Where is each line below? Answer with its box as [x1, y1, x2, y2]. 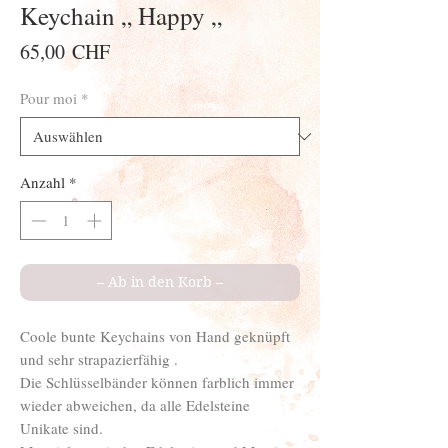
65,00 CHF [20, 38, 110, 66]
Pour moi [20, 88, 77, 109]
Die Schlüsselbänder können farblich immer [20, 371, 294, 392]
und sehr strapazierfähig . [20, 348, 178, 369]
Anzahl [20, 172, 65, 193]
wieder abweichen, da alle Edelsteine [20, 394, 250, 415]
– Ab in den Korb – [97, 272, 223, 291]
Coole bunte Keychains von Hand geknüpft [20, 325, 290, 346]
